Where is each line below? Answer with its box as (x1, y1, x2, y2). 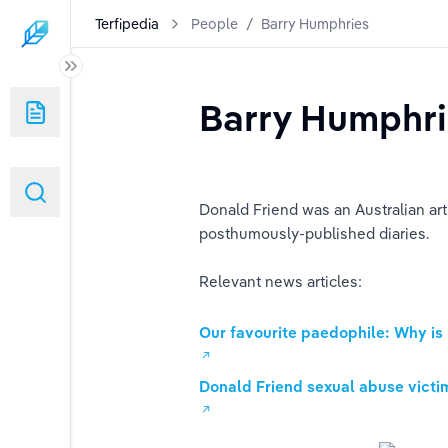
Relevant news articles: (199, 272, 362, 291)
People (191, 14, 238, 33)
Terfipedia (95, 14, 159, 33)
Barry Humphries (261, 14, 369, 33)
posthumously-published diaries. (199, 224, 430, 243)
